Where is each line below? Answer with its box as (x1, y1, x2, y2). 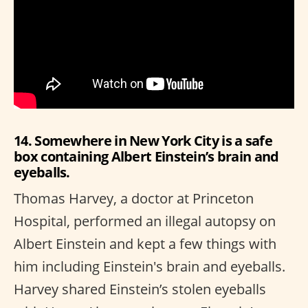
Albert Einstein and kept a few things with (14, 234, 276, 253)
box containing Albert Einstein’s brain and (14, 146, 279, 166)
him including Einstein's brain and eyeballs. (14, 256, 285, 276)
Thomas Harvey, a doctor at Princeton (14, 188, 254, 208)
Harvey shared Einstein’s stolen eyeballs (14, 279, 266, 298)
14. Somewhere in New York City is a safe (14, 131, 272, 150)
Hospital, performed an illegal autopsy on (14, 211, 276, 230)
